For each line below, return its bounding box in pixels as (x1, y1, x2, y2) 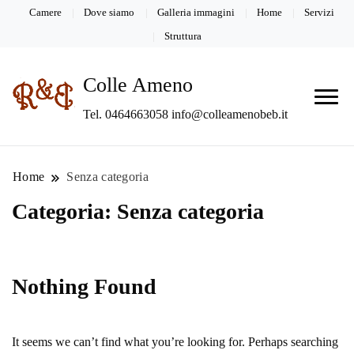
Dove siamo (84, 6, 135, 18)
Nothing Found (12, 274, 156, 299)
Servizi (303, 6, 334, 18)
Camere (29, 6, 62, 18)
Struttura (164, 29, 201, 42)
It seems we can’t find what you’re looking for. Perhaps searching (12, 335, 338, 349)
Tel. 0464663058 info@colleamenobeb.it (83, 107, 288, 122)
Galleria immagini (156, 6, 235, 18)
